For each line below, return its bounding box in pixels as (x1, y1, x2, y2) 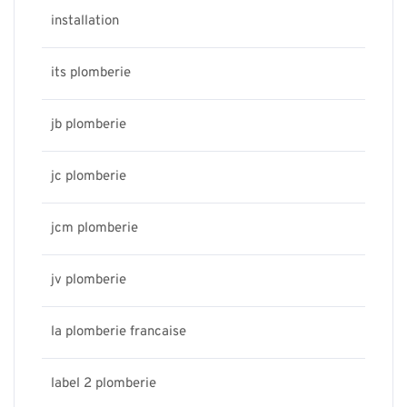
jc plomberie (51, 168, 126, 185)
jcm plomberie (51, 220, 138, 237)
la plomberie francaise (51, 323, 186, 341)
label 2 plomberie (51, 375, 156, 392)
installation (51, 13, 119, 30)
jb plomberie (51, 116, 126, 134)
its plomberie (51, 65, 131, 82)
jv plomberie (51, 272, 126, 289)
